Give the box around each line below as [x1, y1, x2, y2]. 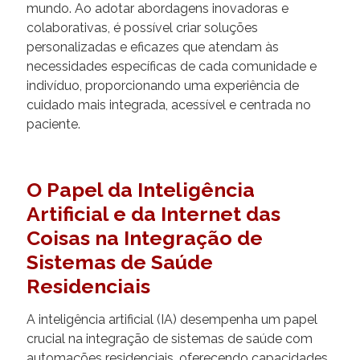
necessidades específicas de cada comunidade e [27, 58, 317, 74]
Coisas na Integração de [27, 225, 263, 250]
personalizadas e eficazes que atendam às [27, 39, 279, 55]
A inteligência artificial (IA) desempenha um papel [27, 311, 317, 327]
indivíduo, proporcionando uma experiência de [27, 77, 299, 93]
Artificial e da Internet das [27, 201, 280, 226]
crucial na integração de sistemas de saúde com [27, 330, 313, 346]
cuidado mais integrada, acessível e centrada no [27, 96, 311, 112]
